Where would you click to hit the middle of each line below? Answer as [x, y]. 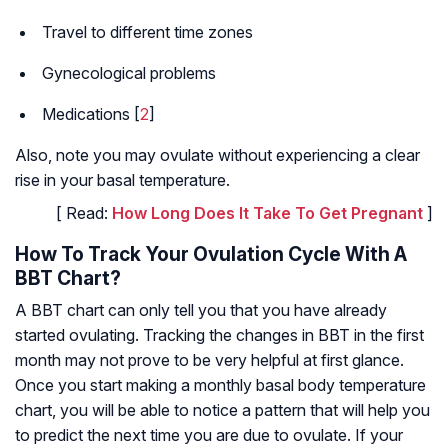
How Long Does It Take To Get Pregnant [267, 213]
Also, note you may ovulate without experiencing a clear [217, 155]
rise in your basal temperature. [122, 180]
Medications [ [91, 114]
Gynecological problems [129, 73]
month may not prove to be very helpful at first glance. [209, 360]
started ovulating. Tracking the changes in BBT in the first [219, 335]
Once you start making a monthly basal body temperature [220, 385]
